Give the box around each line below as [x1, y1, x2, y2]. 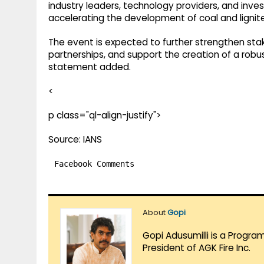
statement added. [48, 61, 131, 74]
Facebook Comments [54, 159, 134, 169]
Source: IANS [48, 133, 102, 146]
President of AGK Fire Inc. [143, 242, 250, 255]
